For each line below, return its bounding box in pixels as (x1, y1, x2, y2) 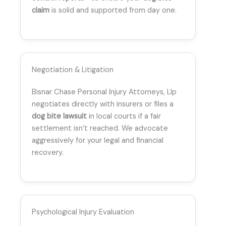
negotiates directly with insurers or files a (32, 99, 174, 109)
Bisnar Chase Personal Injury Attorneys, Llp (32, 87, 177, 97)
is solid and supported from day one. (49, 5, 177, 15)
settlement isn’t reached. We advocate (32, 124, 168, 134)
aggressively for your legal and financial (32, 136, 163, 146)
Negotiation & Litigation (32, 65, 114, 75)
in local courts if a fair (87, 111, 161, 122)
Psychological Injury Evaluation (32, 207, 134, 217)
